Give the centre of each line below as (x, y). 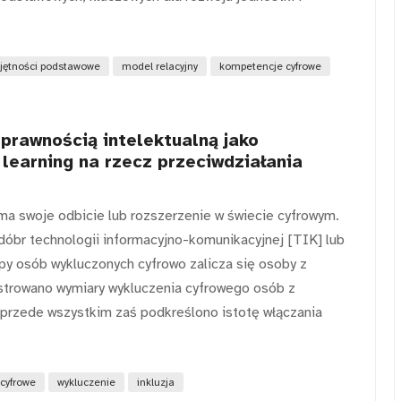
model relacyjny (160, 66)
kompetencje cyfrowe (270, 66)
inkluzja (156, 383)
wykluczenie (86, 383)
